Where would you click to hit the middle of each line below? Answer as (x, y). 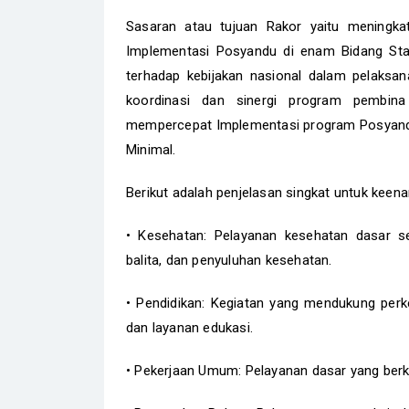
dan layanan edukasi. (192, 328)
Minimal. (151, 150)
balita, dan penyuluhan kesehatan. (231, 260)
